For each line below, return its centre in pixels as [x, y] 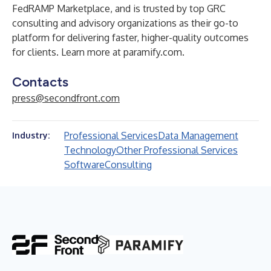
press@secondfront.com [66, 98]
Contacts [40, 82]
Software [84, 165]
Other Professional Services [177, 150]
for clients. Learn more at [68, 52]
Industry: [31, 135]
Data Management [198, 135]
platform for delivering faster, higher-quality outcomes [130, 38]
